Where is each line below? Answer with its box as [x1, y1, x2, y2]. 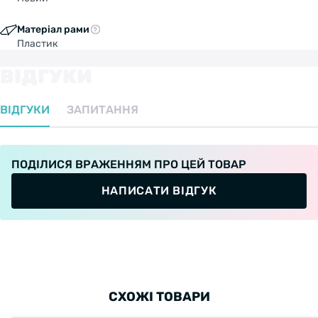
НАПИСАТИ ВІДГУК [101, 183, 217, 197]
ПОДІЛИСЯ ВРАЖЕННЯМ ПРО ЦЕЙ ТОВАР [11, 157, 246, 171]
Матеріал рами [17, 23, 89, 35]
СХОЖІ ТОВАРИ [108, 288, 210, 305]
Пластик [17, 37, 58, 50]
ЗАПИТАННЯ [67, 102, 138, 116]
